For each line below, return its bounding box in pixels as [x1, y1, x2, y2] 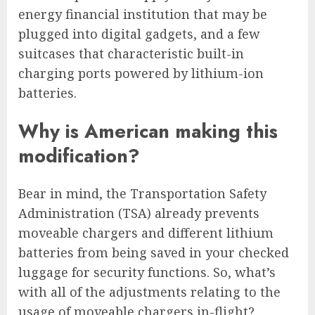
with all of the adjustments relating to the [18, 283, 281, 301]
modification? [18, 141, 140, 169]
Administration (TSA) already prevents [18, 205, 259, 222]
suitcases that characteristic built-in [18, 45, 244, 63]
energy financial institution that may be [18, 6, 267, 23]
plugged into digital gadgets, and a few [18, 25, 260, 43]
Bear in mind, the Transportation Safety [18, 185, 266, 202]
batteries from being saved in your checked [18, 244, 289, 262]
